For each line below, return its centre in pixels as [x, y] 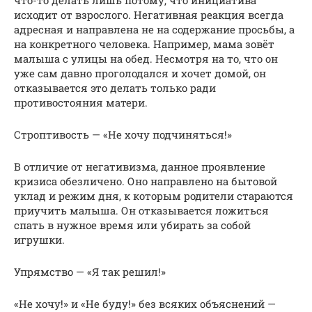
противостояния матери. [81, 102]
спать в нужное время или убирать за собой [132, 225]
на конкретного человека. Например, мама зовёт [144, 44]
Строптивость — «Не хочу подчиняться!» [123, 134]
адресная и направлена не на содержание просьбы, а [154, 29]
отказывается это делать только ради [115, 87]
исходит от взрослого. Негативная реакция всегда [149, 14]
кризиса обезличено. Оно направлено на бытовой [146, 181]
